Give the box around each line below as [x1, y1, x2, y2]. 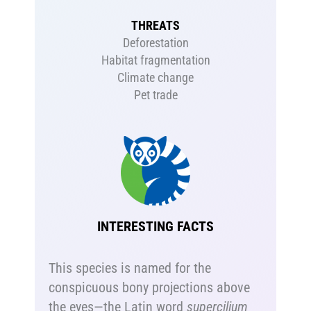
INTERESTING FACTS [97, 218, 214, 235]
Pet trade [133, 87, 178, 102]
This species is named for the [49, 260, 212, 277]
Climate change [117, 69, 194, 85]
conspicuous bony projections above [49, 279, 251, 296]
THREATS [131, 17, 180, 33]
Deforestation [122, 35, 189, 50]
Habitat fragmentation [101, 52, 210, 67]
